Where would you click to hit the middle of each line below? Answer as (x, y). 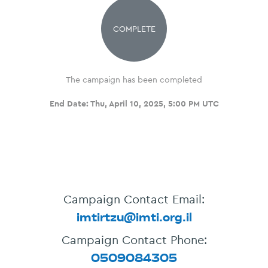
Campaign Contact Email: (134, 199)
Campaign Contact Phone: (134, 240)
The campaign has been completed (134, 80)
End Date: (69, 103)
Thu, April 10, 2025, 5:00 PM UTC (154, 103)
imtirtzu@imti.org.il (134, 217)
